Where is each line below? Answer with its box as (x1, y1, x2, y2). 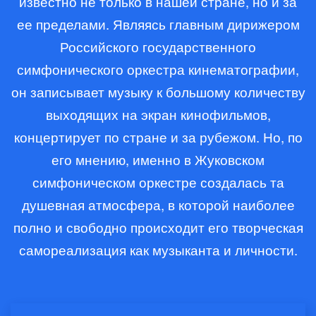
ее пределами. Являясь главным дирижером (16, 15, 300, 33)
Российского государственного (60, 37, 256, 56)
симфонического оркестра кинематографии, (17, 60, 299, 78)
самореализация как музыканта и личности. (18, 241, 298, 259)
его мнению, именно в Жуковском (51, 150, 265, 169)
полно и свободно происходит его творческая (13, 218, 303, 236)
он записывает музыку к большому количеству (11, 83, 305, 101)
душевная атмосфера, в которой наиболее (21, 195, 295, 214)
